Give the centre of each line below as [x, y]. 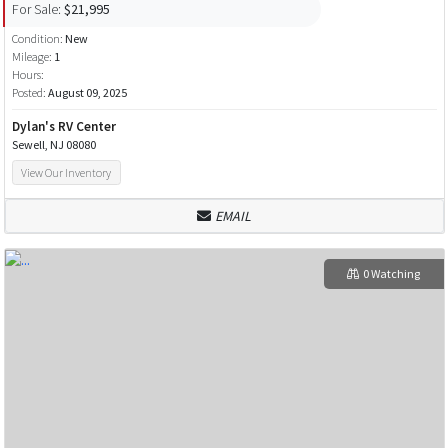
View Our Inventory [66, 173]
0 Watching [391, 274]
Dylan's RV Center [63, 127]
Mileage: [31, 57]
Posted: [29, 93]
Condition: [38, 39]
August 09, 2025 [87, 93]
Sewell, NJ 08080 [53, 145]
